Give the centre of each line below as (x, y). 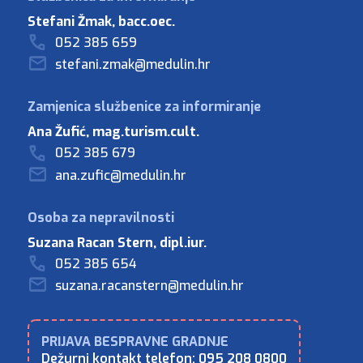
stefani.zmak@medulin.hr (132, 65)
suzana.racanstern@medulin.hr (149, 286)
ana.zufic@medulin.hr (120, 175)
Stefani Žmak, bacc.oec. (101, 21)
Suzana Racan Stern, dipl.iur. (117, 242)
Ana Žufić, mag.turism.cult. (113, 132)
